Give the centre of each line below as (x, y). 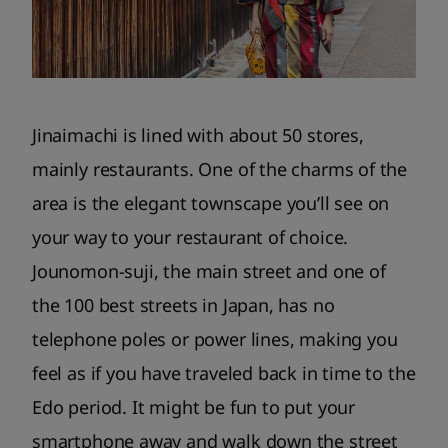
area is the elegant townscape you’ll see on (211, 202)
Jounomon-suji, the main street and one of (209, 270)
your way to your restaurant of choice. (190, 236)
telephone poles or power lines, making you (215, 338)
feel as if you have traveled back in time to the (224, 372)
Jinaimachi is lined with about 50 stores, (198, 134)
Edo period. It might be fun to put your (193, 406)
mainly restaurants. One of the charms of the (220, 168)
